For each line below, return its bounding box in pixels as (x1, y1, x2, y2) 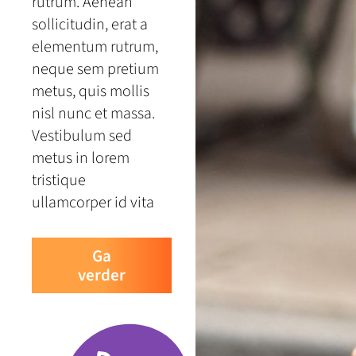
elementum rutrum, (32, 36, 158, 59)
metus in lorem (32, 147, 130, 170)
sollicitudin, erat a (32, 14, 148, 37)
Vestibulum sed (32, 125, 132, 148)
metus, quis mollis (32, 80, 149, 103)
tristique (32, 169, 86, 192)
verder (78, 263, 126, 288)
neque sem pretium (32, 58, 159, 81)
